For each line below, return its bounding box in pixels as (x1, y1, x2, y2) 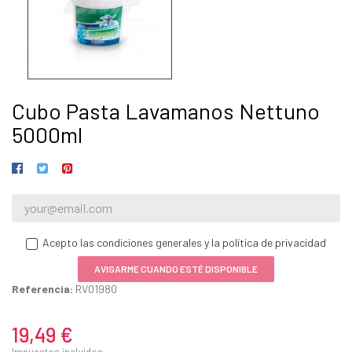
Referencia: (12, 282, 73, 296)
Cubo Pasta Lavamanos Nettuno (12, 97, 320, 125)
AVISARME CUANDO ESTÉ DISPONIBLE (94, 263, 258, 275)
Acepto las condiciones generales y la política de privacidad (42, 236, 326, 250)
